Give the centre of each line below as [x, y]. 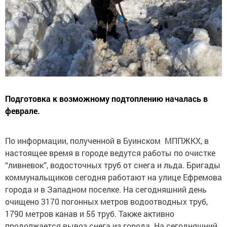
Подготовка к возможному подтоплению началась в [106, 98]
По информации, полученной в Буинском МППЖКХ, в [107, 140]
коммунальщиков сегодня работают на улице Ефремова [113, 177]
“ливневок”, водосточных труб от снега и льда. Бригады [113, 165]
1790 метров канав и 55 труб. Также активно [90, 213]
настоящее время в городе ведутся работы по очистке [110, 153]
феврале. [23, 110]
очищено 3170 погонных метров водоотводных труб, [106, 201]
